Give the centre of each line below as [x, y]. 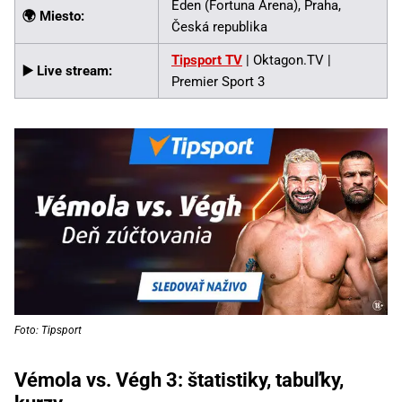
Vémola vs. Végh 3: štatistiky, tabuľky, [179, 380]
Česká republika [219, 27]
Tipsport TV [207, 61]
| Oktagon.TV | [287, 61]
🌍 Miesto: [53, 17]
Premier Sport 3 [218, 82]
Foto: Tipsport [48, 331]
